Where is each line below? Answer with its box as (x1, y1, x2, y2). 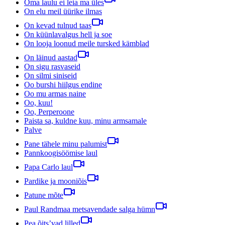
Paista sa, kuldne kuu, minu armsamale (24, 116, 147, 125)
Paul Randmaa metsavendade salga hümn (24, 204, 155, 213)
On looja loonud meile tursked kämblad (24, 39, 149, 48)
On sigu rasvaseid (24, 62, 80, 71)
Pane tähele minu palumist (24, 139, 107, 148)
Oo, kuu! (24, 98, 53, 107)
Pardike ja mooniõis (24, 176, 87, 185)
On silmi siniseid (24, 71, 77, 80)
